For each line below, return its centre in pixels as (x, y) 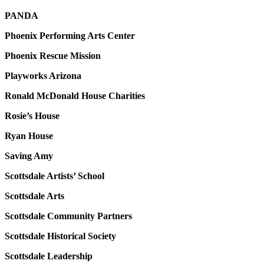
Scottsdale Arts (34, 196)
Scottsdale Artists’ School (55, 176)
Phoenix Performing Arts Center (70, 36)
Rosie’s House (32, 116)
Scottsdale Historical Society (60, 236)
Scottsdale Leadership (49, 256)
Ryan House (29, 136)
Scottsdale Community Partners (68, 216)
